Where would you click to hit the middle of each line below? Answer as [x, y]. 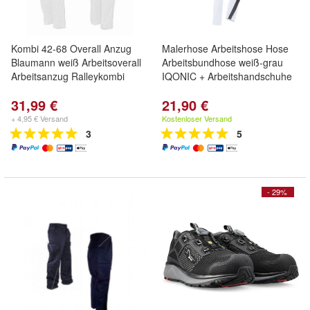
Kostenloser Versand [197, 118]
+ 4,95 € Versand [39, 118]
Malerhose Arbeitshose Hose [225, 48]
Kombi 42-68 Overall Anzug [71, 48]
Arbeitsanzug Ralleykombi [68, 76]
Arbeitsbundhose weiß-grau [222, 62]
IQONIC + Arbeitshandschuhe [227, 76]
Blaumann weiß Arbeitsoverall [76, 62]
